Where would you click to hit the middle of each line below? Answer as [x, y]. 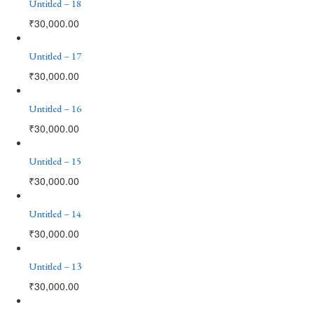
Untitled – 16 [55, 108]
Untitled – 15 [55, 161]
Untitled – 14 [55, 213]
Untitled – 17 [55, 56]
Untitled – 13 [55, 266]
